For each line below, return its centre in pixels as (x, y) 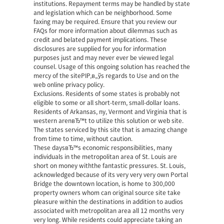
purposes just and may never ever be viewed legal (104, 57)
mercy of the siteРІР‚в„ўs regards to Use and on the (106, 75)
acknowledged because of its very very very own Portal (111, 174)
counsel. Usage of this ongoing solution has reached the (112, 66)
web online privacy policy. (69, 84)
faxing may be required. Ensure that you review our (105, 21)
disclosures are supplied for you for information (100, 48)
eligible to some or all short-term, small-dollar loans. (107, 102)
